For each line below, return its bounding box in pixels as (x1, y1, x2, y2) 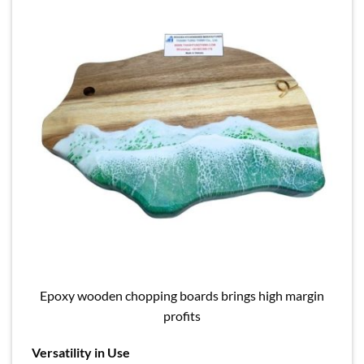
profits (163, 307, 201, 323)
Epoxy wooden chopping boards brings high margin (40, 287, 324, 303)
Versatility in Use (32, 344, 130, 361)
